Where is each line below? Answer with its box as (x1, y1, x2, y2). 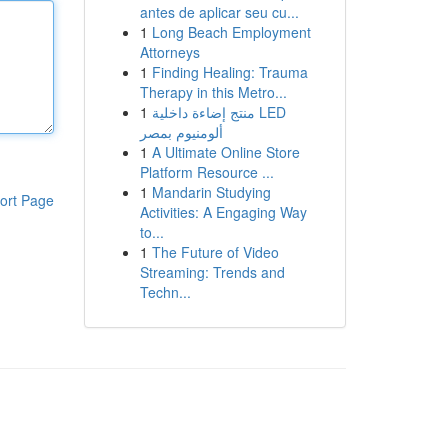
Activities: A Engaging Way (139, 202, 307, 222)
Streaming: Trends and (139, 262, 285, 282)
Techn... (139, 282, 191, 302)
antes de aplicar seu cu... (139, 2, 299, 22)
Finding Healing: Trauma (151, 62, 308, 82)
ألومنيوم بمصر (139, 122, 223, 142)
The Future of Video (151, 242, 279, 262)
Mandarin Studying (151, 182, 271, 202)
